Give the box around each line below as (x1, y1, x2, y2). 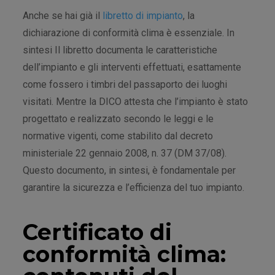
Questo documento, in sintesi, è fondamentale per (23, 164, 236, 176)
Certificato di (23, 218, 172, 246)
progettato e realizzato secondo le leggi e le (23, 112, 214, 125)
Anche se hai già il (23, 9, 103, 21)
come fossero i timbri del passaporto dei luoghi (23, 78, 227, 90)
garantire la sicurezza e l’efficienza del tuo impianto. (23, 181, 244, 193)
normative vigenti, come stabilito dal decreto (23, 130, 213, 142)
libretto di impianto (103, 9, 183, 21)
